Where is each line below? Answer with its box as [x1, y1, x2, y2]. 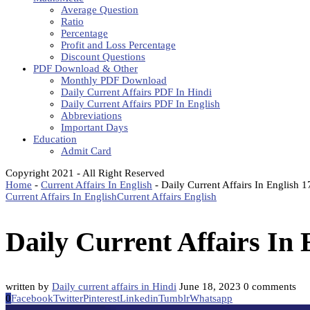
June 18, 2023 [179, 281, 241, 293]
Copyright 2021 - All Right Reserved [6, 167, 165, 179]
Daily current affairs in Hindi [52, 281, 176, 293]
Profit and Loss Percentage [61, 39, 176, 51]
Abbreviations [61, 110, 122, 121]
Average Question [61, 4, 138, 15]
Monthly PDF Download [61, 75, 167, 86]
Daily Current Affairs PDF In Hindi [61, 86, 212, 98]
